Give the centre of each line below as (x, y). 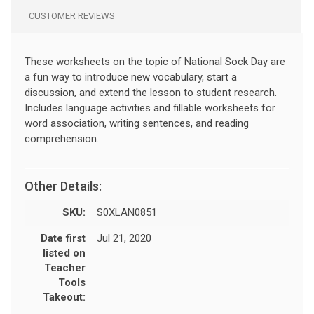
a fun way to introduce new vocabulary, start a (131, 77)
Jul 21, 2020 (124, 238)
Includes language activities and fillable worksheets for (150, 108)
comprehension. (62, 138)
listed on (64, 253)
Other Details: (63, 186)
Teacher (65, 267)
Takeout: (64, 297)
